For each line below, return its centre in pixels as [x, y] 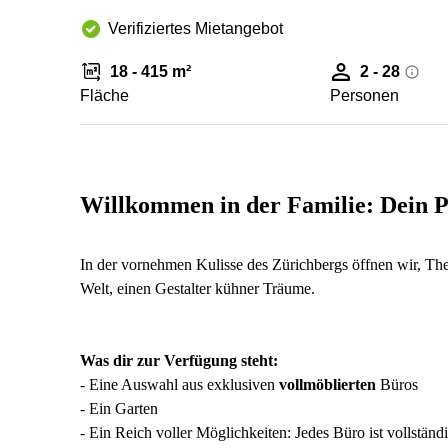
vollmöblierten [327, 384]
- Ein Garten [119, 408]
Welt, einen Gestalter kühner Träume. [197, 288]
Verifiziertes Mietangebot [195, 28]
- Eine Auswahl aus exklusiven [179, 384]
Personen [365, 95]
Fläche [104, 95]
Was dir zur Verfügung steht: [179, 360]
